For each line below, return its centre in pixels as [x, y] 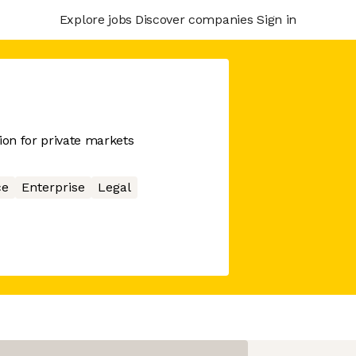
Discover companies [194, 19]
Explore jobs [95, 19]
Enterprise [53, 187]
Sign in [277, 19]
